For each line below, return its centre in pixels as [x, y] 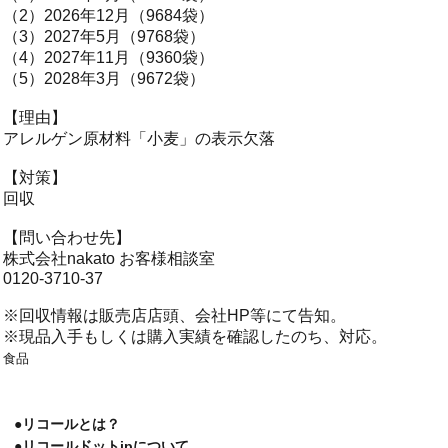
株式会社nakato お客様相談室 [109, 258]
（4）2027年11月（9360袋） [108, 57]
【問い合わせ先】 [67, 237]
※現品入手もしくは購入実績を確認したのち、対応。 [195, 336]
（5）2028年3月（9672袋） [104, 78]
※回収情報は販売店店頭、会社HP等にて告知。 [174, 315]
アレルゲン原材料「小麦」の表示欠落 [139, 138]
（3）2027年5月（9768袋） [104, 36]
